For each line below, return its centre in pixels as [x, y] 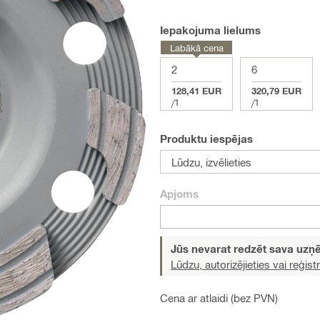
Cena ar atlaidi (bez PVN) [219, 298]
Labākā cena [196, 47]
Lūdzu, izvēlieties [211, 162]
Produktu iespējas [206, 139]
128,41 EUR [196, 91]
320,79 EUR [276, 91]
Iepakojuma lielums [210, 30]
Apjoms [179, 194]
